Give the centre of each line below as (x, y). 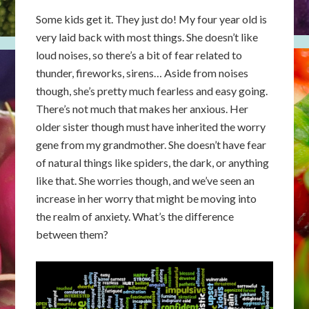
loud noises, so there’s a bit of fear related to (139, 55)
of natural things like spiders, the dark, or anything (153, 162)
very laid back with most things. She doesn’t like (147, 37)
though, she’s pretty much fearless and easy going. (152, 91)
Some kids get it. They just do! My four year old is (152, 19)
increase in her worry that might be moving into (147, 198)
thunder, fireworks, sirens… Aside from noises (142, 73)
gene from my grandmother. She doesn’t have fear (151, 144)
